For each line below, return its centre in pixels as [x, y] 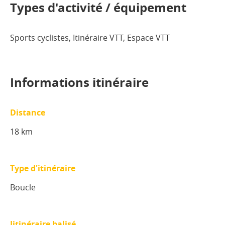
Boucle [23, 187]
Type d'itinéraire [43, 168]
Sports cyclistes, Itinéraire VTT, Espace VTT [90, 37]
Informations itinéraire [79, 82]
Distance [28, 112]
